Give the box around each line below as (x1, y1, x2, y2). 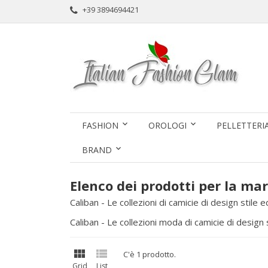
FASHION (82, 120, 118, 131)
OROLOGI (148, 120, 187, 131)
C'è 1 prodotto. (123, 249, 176, 260)
